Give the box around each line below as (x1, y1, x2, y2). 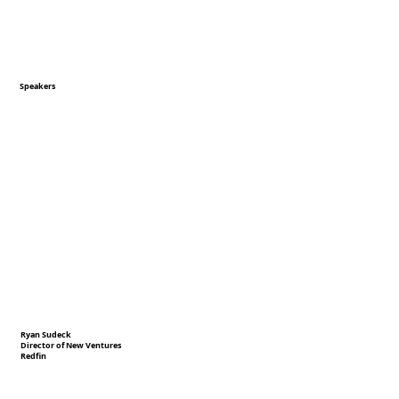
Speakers (20, 81, 56, 93)
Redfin (20, 351, 47, 362)
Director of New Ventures (20, 340, 122, 351)
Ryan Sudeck (20, 329, 72, 340)
